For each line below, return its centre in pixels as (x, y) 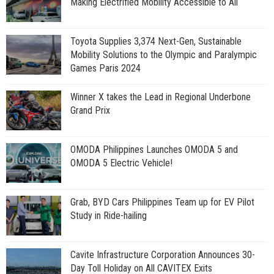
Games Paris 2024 (106, 68)
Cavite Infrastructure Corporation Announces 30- (163, 255)
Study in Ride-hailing (109, 216)
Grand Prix (90, 110)
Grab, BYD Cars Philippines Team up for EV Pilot (162, 202)
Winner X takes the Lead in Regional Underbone (161, 97)
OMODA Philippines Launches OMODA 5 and (154, 150)
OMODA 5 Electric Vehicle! (121, 163)
